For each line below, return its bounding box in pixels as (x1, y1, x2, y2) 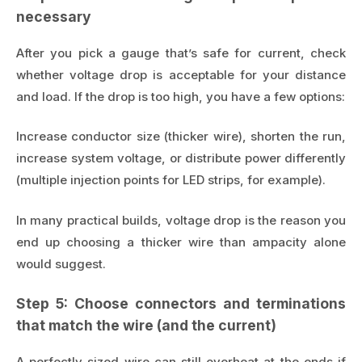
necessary (16, 8, 91, 26)
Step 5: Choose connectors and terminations (16, 295, 346, 313)
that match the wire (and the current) (16, 317, 276, 335)
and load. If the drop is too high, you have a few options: (16, 88, 345, 104)
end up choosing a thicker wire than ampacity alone (16, 234, 346, 250)
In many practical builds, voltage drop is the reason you (16, 212, 346, 228)
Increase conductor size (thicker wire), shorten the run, (16, 128, 346, 145)
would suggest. (16, 255, 106, 271)
